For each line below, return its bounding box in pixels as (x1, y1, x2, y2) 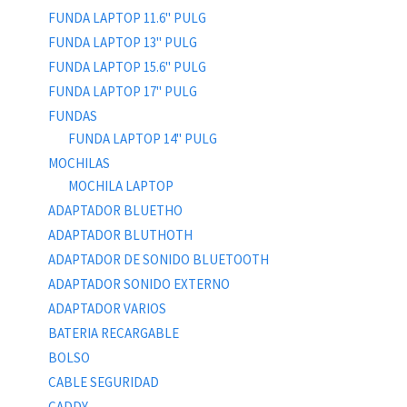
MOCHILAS (47, 154, 110, 173)
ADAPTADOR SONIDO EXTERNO (47, 275, 230, 293)
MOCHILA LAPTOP (68, 177, 174, 195)
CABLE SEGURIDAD (47, 373, 159, 392)
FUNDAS (47, 107, 97, 125)
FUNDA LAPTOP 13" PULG (47, 34, 197, 52)
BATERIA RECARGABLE (47, 324, 179, 342)
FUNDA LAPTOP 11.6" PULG (47, 9, 206, 27)
